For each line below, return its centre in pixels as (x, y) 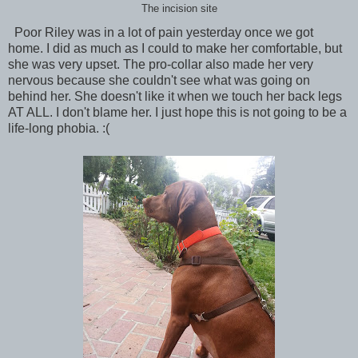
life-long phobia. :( (59, 128)
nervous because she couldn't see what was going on (159, 80)
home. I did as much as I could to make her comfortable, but (175, 48)
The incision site (179, 8)
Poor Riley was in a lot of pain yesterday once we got (161, 32)
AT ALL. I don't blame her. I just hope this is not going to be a (177, 112)
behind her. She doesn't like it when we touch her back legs (175, 96)
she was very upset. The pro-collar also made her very (161, 64)
